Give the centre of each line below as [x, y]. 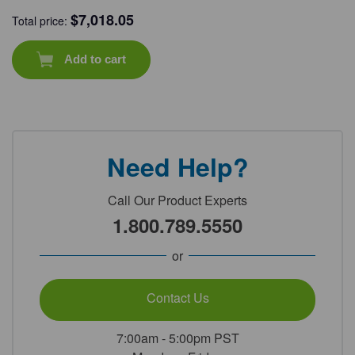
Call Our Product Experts [177, 200]
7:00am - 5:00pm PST [177, 338]
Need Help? [177, 166]
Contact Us [177, 297]
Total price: [42, 20]
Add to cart [95, 59]
